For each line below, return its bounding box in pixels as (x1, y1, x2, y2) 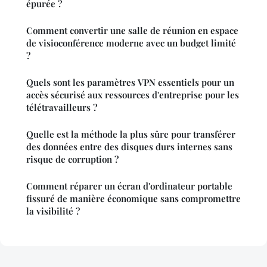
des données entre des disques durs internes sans (26, 141, 232, 153)
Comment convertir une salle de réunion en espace (26, 24, 238, 37)
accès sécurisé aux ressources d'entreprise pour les (26, 89, 239, 101)
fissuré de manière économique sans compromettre (26, 193, 241, 205)
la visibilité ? (26, 205, 80, 218)
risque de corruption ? (26, 153, 119, 166)
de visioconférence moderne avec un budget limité (26, 37, 236, 49)
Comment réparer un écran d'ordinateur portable (26, 180, 232, 193)
